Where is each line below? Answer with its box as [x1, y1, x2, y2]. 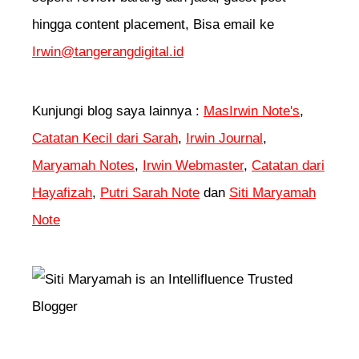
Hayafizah [32, 185, 92, 201]
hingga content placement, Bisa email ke [32, 17, 274, 33]
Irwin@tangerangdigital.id [32, 44, 184, 60]
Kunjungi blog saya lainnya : [32, 103, 204, 119]
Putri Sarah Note [100, 185, 200, 201]
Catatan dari [252, 158, 325, 174]
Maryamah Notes [32, 158, 135, 174]
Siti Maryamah [229, 185, 316, 201]
